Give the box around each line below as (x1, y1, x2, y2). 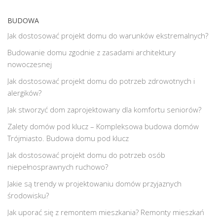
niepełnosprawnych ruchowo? (7, 161, 108, 172)
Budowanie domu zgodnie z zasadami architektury (7, 47, 176, 57)
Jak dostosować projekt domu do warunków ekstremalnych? (7, 30, 208, 40)
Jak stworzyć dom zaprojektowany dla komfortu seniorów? (7, 104, 201, 114)
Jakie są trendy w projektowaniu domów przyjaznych (7, 178, 182, 188)
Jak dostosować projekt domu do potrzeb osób (7, 149, 165, 160)
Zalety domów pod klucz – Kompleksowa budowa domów (7, 121, 199, 131)
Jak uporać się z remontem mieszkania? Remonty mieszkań (7, 207, 204, 217)
